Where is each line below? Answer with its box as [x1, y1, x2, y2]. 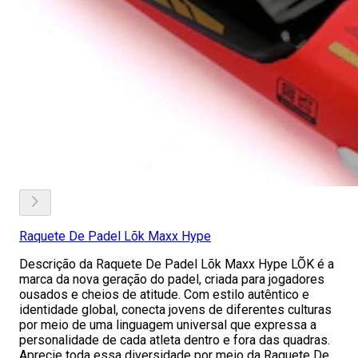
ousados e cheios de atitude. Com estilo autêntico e [19, 287, 309, 302]
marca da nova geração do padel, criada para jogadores [19, 272, 324, 287]
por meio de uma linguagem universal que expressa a [19, 317, 316, 332]
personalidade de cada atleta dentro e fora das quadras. [19, 332, 330, 348]
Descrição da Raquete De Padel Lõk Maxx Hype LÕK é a [19, 257, 334, 272]
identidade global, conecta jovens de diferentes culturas [19, 302, 332, 317]
